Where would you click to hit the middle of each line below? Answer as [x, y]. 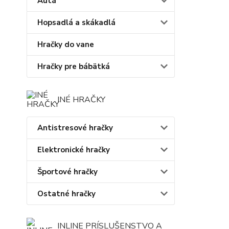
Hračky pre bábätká [74, 66]
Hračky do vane [66, 44]
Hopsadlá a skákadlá [76, 22]
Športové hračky [67, 171]
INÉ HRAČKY [81, 99]
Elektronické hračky [74, 150]
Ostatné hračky [66, 193]
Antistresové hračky [75, 128]
